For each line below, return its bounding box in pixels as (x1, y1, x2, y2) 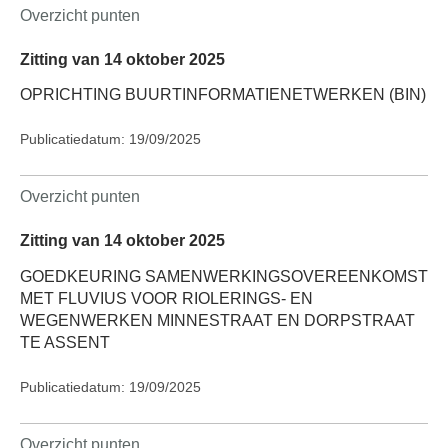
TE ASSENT (20, 333, 110, 351)
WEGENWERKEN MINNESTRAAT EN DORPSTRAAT (20, 311, 415, 329)
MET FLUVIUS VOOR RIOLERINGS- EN (20, 289, 313, 307)
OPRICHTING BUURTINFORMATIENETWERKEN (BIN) (20, 86, 426, 104)
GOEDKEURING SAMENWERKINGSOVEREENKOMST (20, 267, 428, 285)
